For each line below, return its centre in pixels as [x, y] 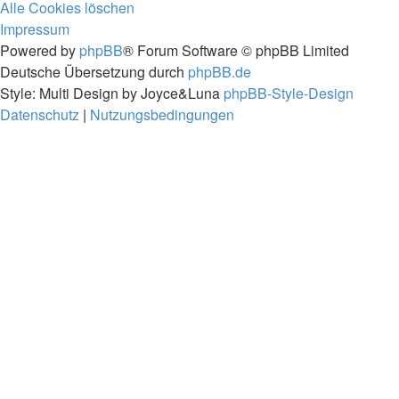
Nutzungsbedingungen [162, 114]
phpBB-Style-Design [289, 93]
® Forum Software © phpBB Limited [236, 50]
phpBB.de [220, 72]
